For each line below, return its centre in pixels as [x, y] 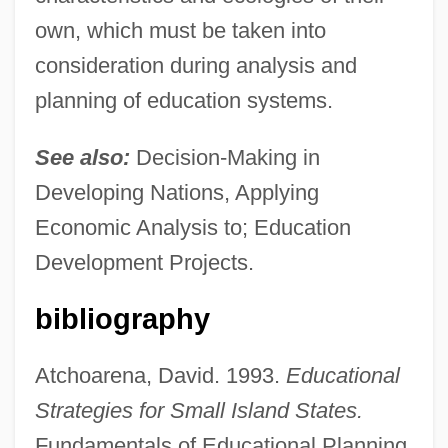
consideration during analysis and [195, 65]
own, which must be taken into [180, 30]
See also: [82, 157]
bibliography [122, 318]
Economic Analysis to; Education [192, 227]
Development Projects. [144, 262]
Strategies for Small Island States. [198, 410]
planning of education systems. [183, 100]
